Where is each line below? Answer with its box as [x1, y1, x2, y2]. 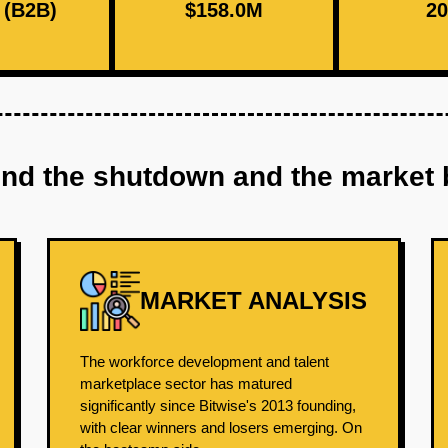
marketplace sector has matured [80, 375, 293, 392]
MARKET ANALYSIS [140, 287, 368, 314]
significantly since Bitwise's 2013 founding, [80, 397, 357, 414]
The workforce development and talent [80, 353, 330, 370]
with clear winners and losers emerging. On [80, 419, 363, 436]
